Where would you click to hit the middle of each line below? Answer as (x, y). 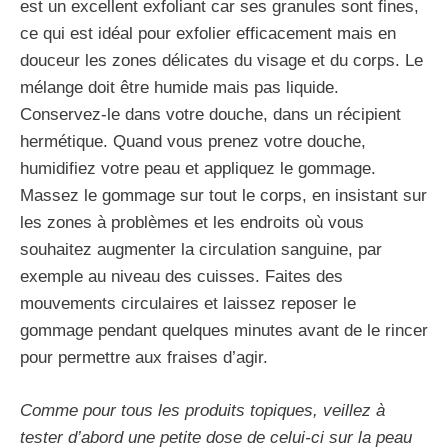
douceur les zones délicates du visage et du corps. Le (221, 60)
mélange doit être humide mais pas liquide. (179, 87)
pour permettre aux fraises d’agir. (144, 357)
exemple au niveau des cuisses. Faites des (181, 276)
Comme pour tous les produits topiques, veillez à (202, 410)
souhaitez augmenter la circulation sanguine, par (201, 249)
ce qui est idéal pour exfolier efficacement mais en (208, 33)
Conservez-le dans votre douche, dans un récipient (210, 114)
